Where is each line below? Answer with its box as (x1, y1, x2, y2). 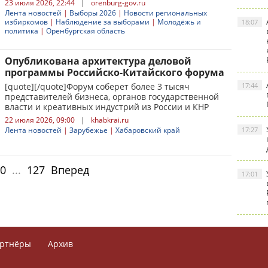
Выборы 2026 (69, 8, 116, 18)
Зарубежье (69, 125, 108, 135)
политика (5, 26, 38, 36)
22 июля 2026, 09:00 (5, 115, 75, 125)
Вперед (51, 163, 89, 177)
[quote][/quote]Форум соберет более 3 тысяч (5, 81, 190, 92)
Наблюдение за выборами (56, 17, 150, 27)
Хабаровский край (115, 125, 180, 135)
